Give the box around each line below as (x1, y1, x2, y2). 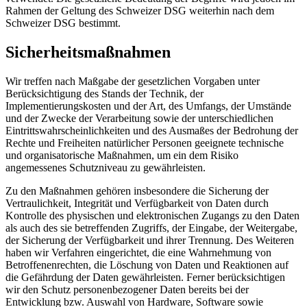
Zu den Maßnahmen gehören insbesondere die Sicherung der (5, 185, 269, 197)
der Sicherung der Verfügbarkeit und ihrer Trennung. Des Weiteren (5, 234, 294, 247)
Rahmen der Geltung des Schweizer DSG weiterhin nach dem (5, 5, 274, 17)
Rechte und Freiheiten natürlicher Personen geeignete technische (5, 137, 284, 149)
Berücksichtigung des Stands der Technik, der (5, 88, 204, 100)
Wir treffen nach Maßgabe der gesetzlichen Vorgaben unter (5, 75, 260, 88)
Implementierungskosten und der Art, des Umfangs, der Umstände (5, 100, 291, 112)
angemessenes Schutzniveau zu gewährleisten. (5, 162, 206, 174)
